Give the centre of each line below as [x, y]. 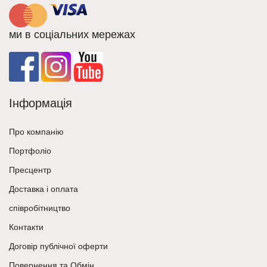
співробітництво [40, 208]
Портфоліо [30, 150]
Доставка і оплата [44, 189]
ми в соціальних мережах [72, 34]
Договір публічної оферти [58, 246]
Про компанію [36, 131]
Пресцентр [30, 170]
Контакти [26, 227]
